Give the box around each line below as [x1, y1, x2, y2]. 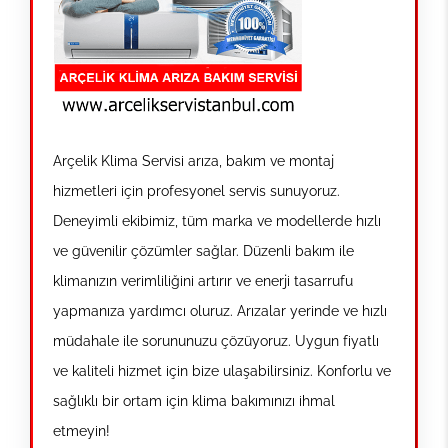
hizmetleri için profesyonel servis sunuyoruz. [53, 182, 340, 199]
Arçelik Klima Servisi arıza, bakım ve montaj [53, 152, 334, 169]
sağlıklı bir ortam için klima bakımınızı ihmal [53, 392, 335, 409]
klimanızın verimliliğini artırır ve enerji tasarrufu [53, 272, 353, 289]
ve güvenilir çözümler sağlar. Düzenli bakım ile [53, 242, 354, 259]
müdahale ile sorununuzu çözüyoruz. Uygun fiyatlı [53, 332, 379, 349]
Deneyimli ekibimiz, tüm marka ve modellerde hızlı [53, 212, 381, 229]
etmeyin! [53, 422, 110, 439]
